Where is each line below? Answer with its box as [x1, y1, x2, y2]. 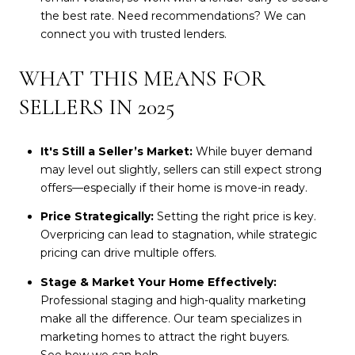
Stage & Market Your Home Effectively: [40, 274, 277, 289]
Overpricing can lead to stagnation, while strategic [40, 227, 317, 242]
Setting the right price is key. [153, 209, 316, 224]
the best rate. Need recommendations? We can [40, 8, 306, 23]
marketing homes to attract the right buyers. [40, 329, 292, 344]
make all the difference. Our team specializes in [40, 311, 302, 326]
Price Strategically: [40, 209, 154, 224]
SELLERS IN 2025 [19, 94, 175, 121]
